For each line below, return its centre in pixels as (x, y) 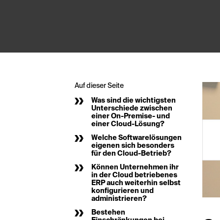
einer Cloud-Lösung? (128, 124)
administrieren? (119, 199)
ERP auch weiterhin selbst (136, 183)
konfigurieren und (123, 191)
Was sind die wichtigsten (134, 101)
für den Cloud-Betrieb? (131, 154)
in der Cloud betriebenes (134, 176)
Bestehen (108, 213)
